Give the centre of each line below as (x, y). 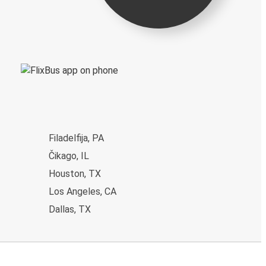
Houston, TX (75, 174)
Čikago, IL (69, 156)
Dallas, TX (70, 210)
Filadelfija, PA (76, 138)
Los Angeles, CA (83, 192)
